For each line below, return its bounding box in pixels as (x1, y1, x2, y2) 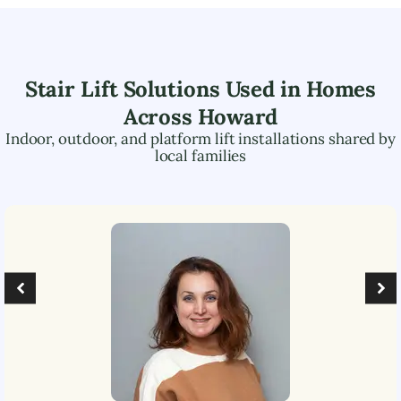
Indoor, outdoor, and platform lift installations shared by (4, 128, 397, 149)
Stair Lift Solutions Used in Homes (24, 74, 377, 103)
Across (123, 102, 198, 131)
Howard (197, 102, 278, 131)
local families (154, 145, 247, 166)
